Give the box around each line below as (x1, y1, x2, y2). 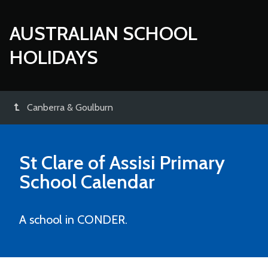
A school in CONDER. (19, 212, 127, 227)
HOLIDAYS (10, 45, 98, 69)
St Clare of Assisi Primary (19, 151, 225, 174)
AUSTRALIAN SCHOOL (10, 22, 197, 45)
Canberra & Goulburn (27, 102, 113, 113)
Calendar (77, 170, 155, 193)
